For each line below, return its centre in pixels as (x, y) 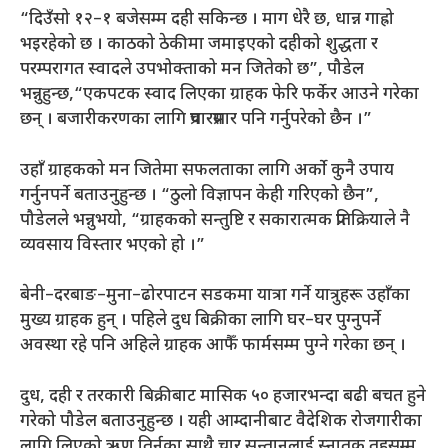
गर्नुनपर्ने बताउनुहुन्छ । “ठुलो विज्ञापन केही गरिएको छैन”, (199, 195)
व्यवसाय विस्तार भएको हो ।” (112, 245)
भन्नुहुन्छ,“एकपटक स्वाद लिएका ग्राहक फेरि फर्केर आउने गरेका (219, 95)
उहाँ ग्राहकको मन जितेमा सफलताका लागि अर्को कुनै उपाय (207, 170)
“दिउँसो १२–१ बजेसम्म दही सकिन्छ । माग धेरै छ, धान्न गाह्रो (207, 20)
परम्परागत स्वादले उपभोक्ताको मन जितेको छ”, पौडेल (192, 70)
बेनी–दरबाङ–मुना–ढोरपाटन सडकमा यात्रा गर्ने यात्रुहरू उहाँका (215, 296)
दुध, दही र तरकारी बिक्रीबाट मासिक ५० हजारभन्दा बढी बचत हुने (223, 396)
